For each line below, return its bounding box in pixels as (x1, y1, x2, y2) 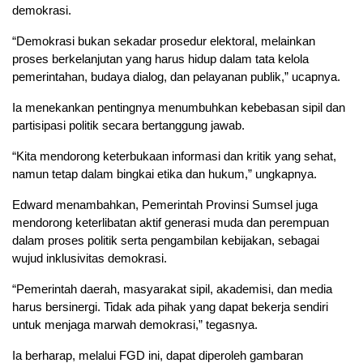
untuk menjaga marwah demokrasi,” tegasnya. (12, 318, 258, 332)
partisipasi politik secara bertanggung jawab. (12, 118, 245, 133)
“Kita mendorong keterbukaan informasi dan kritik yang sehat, (12, 149, 336, 164)
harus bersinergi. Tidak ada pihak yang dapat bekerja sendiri (12, 300, 328, 314)
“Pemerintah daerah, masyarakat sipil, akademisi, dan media (12, 282, 332, 297)
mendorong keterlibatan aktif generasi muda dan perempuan (12, 216, 329, 230)
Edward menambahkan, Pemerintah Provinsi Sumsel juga (12, 198, 318, 212)
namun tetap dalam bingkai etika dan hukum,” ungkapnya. (12, 167, 317, 181)
